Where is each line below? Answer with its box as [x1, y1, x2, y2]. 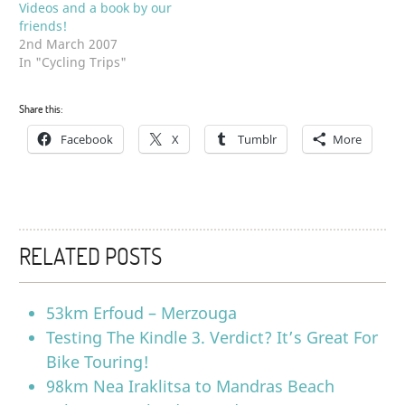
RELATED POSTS [19, 240, 163, 270]
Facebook [61, 130, 114, 147]
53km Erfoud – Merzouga [46, 301, 238, 324]
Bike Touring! [46, 350, 150, 372]
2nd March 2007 [19, 34, 118, 52]
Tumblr [238, 130, 278, 147]
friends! [19, 16, 68, 34]
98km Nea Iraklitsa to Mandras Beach [46, 374, 335, 397]
